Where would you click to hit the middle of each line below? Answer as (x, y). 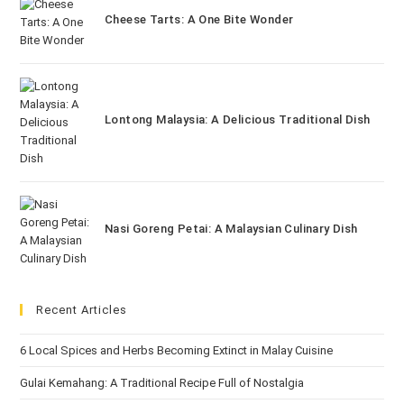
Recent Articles (82, 309)
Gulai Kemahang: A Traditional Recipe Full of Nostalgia (162, 382)
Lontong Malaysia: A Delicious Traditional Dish (237, 119)
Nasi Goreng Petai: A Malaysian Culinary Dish (231, 228)
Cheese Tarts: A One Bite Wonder (199, 19)
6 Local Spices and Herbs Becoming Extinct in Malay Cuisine (177, 350)
